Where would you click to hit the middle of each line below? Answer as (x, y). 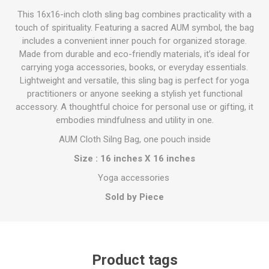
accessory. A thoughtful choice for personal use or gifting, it (134, 107)
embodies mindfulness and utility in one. (134, 120)
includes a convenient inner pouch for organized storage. (134, 41)
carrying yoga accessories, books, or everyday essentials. (134, 67)
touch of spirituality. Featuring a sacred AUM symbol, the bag (134, 28)
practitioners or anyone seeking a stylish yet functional (134, 94)
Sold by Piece (134, 197)
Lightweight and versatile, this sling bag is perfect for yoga (134, 80)
